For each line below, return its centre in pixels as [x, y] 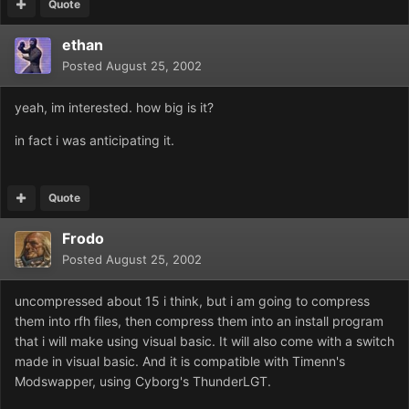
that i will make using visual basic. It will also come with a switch [204, 341]
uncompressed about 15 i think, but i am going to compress [192, 301]
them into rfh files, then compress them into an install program [199, 321]
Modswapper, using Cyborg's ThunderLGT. [143, 382]
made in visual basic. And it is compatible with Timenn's [180, 362]
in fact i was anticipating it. [94, 141]
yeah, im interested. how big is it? [114, 108]
